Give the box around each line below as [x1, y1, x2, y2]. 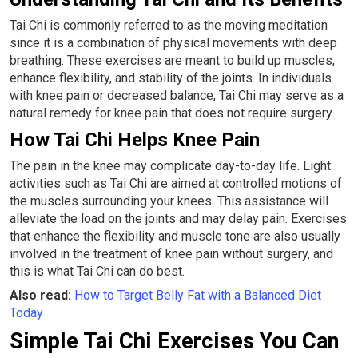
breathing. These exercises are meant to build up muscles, [10, 53, 335, 69]
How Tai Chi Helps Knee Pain [10, 129, 260, 152]
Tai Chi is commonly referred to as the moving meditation [10, 18, 328, 34]
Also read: [10, 288, 74, 304]
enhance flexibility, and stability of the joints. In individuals [10, 70, 332, 86]
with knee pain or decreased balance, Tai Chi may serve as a [10, 88, 344, 104]
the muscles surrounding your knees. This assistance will [10, 193, 328, 209]
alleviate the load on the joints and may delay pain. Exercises [10, 211, 347, 227]
